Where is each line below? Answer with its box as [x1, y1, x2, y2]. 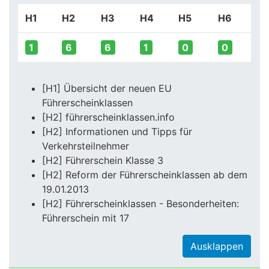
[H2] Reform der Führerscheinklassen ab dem [42, 169, 247, 181]
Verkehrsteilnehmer [42, 140, 129, 152]
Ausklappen [190, 240, 243, 252]
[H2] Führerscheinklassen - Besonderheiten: [42, 198, 239, 210]
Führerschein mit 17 [42, 212, 129, 224]
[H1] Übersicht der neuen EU [42, 82, 172, 94]
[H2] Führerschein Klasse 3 [42, 154, 163, 166]
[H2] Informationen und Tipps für [42, 125, 192, 138]
